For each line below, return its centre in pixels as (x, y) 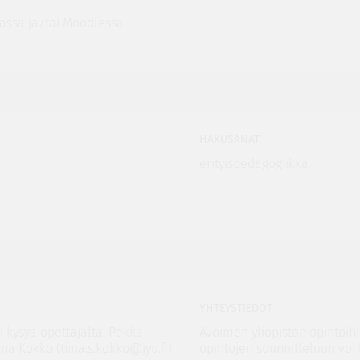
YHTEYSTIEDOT (236, 308)
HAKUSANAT (229, 139)
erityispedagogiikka (254, 164)
